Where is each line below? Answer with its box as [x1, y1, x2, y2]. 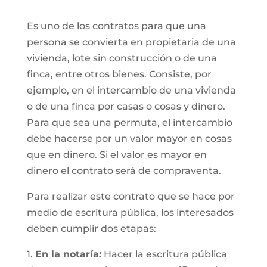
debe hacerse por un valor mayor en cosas [26, 133, 232, 144]
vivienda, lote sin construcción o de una [26, 52, 217, 64]
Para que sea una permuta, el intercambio [26, 117, 232, 128]
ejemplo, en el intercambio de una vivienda [26, 85, 236, 96]
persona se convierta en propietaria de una [26, 36, 236, 48]
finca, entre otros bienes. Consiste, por [26, 69, 212, 80]
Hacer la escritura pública [101, 249, 227, 260]
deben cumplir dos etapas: [26, 223, 156, 234]
